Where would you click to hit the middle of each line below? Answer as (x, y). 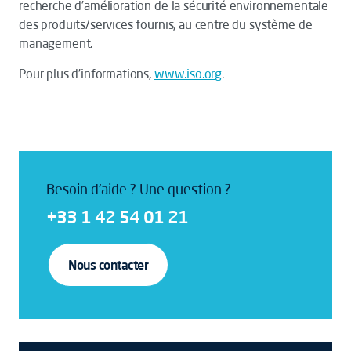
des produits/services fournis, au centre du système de (166, 24)
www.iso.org (188, 74)
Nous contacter (109, 265)
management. (56, 43)
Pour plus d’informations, (87, 74)
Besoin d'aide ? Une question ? (139, 189)
